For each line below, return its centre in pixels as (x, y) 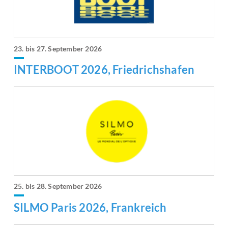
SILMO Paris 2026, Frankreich (90, 207)
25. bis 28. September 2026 (58, 186)
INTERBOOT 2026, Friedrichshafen (104, 70)
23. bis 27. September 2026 (58, 49)
